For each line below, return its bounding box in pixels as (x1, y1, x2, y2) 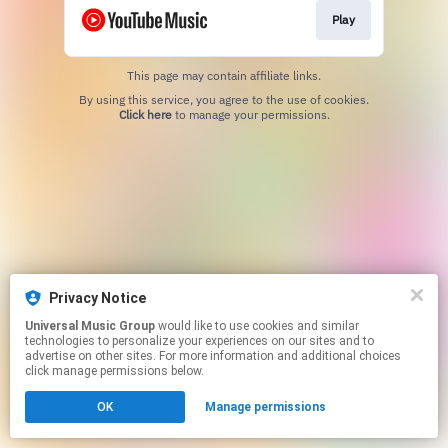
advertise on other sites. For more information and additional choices (25, 349, 401, 363)
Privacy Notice (49, 290, 146, 306)
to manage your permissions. (171, 106, 330, 122)
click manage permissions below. (25, 364, 204, 378)
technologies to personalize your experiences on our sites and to (25, 334, 374, 348)
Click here (118, 106, 172, 122)
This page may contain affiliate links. (127, 67, 321, 83)
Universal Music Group (25, 319, 155, 333)
